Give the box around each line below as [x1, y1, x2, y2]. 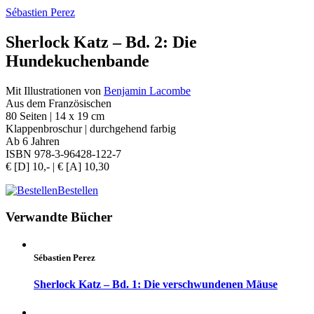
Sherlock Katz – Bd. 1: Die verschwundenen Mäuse [34, 278, 278, 291]
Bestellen [57, 184, 98, 196]
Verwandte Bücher [6, 210, 112, 225]
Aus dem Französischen [6, 97, 111, 109]
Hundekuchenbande [6, 51, 149, 70]
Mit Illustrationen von [6, 84, 104, 97]
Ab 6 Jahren [6, 135, 60, 147]
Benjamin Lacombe [104, 84, 191, 97]
